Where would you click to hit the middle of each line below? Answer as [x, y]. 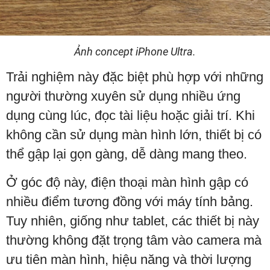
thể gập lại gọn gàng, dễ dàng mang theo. [127, 154]
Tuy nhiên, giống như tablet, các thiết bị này [133, 221]
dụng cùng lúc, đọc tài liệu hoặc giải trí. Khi [130, 116]
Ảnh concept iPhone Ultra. [135, 52]
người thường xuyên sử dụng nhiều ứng [123, 96]
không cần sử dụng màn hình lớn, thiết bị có [134, 135]
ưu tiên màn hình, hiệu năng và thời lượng [129, 260]
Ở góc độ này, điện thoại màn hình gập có [127, 183]
